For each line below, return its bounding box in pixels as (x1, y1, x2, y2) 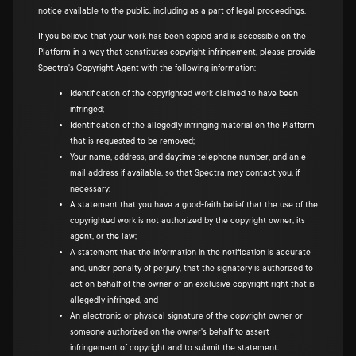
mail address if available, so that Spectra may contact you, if (70, 168, 300, 178)
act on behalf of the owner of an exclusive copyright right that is (70, 280, 315, 289)
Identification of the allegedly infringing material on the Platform (70, 121, 315, 130)
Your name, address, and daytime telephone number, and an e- (70, 153, 309, 162)
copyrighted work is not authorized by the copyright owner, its (70, 216, 305, 226)
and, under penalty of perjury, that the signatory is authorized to (70, 264, 313, 273)
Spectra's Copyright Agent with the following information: (38, 64, 256, 73)
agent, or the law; (70, 232, 137, 242)
